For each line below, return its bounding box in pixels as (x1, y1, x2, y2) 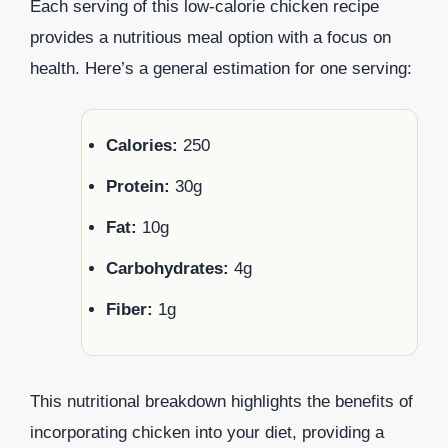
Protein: (106, 177, 170, 197)
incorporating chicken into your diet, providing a (30, 423, 384, 443)
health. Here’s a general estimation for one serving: (30, 58, 412, 78)
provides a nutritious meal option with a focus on (30, 27, 391, 47)
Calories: (106, 136, 178, 156)
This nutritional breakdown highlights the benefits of (30, 392, 413, 412)
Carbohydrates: (106, 259, 229, 279)
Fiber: (106, 300, 153, 320)
